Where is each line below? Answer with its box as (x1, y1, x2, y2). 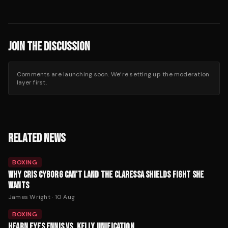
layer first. (17, 78, 47, 87)
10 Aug (54, 193, 75, 202)
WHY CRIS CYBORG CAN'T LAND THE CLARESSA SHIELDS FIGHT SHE (8, 169, 204, 181)
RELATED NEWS (8, 131, 66, 146)
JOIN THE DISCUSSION (8, 39, 90, 54)
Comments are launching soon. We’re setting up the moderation (17, 70, 210, 79)
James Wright (8, 193, 50, 202)
